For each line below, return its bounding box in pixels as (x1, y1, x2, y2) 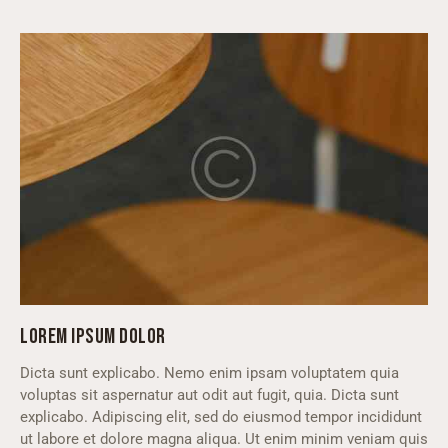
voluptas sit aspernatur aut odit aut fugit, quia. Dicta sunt (20, 385, 399, 404)
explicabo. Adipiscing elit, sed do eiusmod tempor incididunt (20, 407, 422, 426)
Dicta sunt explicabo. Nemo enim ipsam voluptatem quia (20, 363, 399, 382)
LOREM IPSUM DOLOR (20, 323, 166, 349)
